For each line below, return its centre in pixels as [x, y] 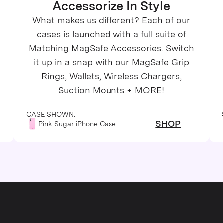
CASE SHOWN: [51, 115]
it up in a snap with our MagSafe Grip [111, 62]
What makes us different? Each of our [111, 20]
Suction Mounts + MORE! [111, 90]
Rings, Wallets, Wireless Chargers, [111, 76]
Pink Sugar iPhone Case [77, 124]
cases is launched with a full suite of [111, 34]
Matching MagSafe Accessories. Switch [111, 48]
